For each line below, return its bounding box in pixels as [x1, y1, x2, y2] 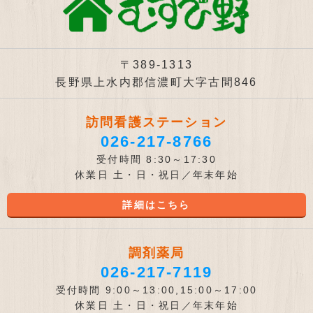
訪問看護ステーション [85, 115, 228, 129]
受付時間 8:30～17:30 [96, 153, 217, 165]
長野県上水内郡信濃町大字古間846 [55, 75, 258, 88]
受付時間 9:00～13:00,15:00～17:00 [55, 284, 258, 296]
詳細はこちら [122, 198, 191, 210]
